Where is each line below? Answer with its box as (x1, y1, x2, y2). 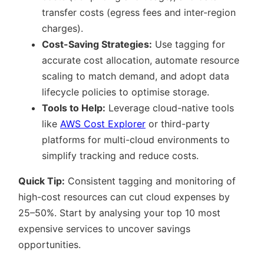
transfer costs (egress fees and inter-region (42, 6, 236, 18)
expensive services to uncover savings (18, 223, 190, 235)
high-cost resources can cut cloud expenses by (18, 191, 230, 203)
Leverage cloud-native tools (105, 102, 234, 114)
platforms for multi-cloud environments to (42, 134, 230, 146)
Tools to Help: (42, 102, 105, 114)
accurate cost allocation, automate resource (42, 54, 239, 66)
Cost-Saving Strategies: (42, 38, 152, 50)
